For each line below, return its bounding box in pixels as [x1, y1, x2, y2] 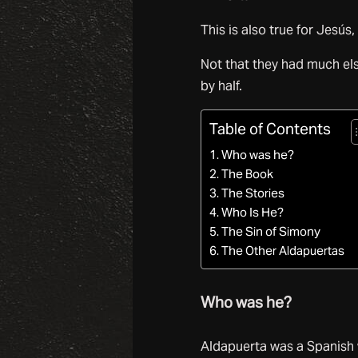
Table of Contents [209, 118, 331, 138]
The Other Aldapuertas [221, 242, 344, 258]
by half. [200, 77, 242, 94]
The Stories [221, 185, 284, 201]
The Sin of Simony [221, 223, 320, 239]
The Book [221, 165, 273, 181]
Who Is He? [221, 204, 284, 220]
